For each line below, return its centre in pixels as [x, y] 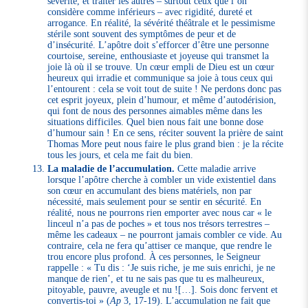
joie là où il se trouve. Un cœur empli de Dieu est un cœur [161, 67]
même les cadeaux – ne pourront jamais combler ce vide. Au [165, 234]
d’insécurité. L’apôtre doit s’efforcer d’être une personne [158, 45]
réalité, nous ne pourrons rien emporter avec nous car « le [160, 212]
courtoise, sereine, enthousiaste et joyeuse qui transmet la [158, 56]
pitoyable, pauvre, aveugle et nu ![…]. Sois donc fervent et [163, 289]
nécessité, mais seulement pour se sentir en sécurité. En [155, 201]
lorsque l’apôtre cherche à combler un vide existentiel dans [162, 179]
